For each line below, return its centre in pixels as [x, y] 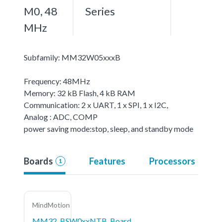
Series [100, 11]
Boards [38, 161]
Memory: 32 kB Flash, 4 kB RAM [80, 93]
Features [107, 161]
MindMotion [51, 205]
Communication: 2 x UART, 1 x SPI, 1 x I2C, [96, 105]
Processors [172, 161]
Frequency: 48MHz [57, 81]
